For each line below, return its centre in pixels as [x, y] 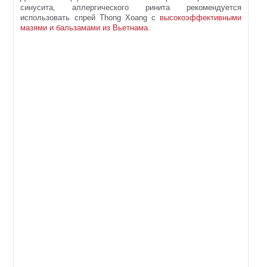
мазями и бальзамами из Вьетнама [84, 28]
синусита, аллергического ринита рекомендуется [131, 8]
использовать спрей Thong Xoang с [90, 18]
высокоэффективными [201, 18]
